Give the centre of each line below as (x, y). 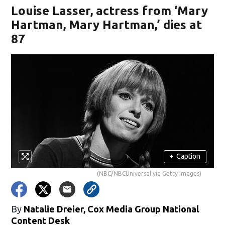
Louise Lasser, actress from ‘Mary (110, 11)
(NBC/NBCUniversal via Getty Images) (149, 173)
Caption (189, 156)
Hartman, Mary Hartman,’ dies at (107, 25)
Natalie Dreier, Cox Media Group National (111, 209)
